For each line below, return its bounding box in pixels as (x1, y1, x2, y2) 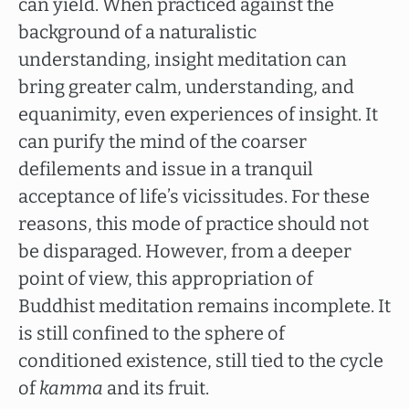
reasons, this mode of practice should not (18, 213, 369, 235)
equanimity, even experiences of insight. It (18, 103, 378, 125)
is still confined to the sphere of (18, 322, 285, 344)
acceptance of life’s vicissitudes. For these (18, 185, 370, 207)
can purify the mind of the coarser (18, 131, 307, 152)
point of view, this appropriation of (18, 267, 313, 289)
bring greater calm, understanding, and (18, 76, 354, 98)
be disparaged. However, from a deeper (18, 240, 351, 262)
